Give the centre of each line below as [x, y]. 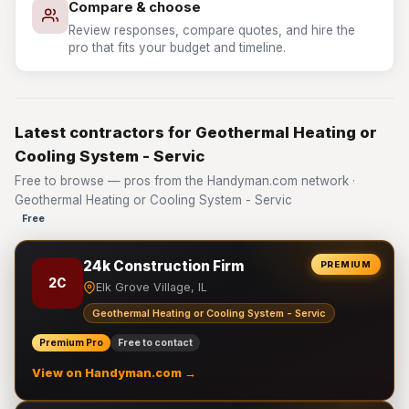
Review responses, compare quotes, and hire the [212, 30]
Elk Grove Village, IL [152, 287]
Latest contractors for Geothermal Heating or [196, 132]
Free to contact [155, 343]
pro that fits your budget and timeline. [177, 47]
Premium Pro [71, 343]
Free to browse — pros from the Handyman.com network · [185, 181]
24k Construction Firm [163, 266]
